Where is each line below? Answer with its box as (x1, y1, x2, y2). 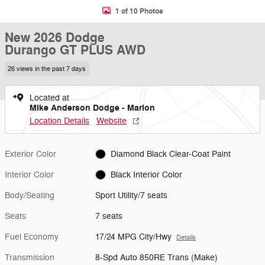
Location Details (30, 115, 89, 126)
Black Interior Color (110, 169, 182, 180)
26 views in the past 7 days (8, 64, 86, 73)
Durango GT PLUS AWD (5, 42, 146, 59)
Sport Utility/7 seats (95, 190, 168, 201)
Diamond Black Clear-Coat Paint (211, 148, 231, 159)
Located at (30, 92, 69, 103)
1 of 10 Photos (115, 6, 163, 16)
